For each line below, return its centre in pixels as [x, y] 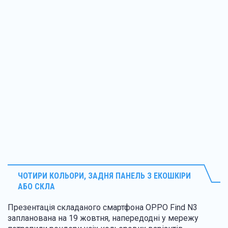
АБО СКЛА [36, 186]
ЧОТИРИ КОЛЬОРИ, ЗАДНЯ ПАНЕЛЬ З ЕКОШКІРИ [104, 176]
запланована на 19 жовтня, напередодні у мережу [103, 218]
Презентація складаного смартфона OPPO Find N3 [103, 207]
